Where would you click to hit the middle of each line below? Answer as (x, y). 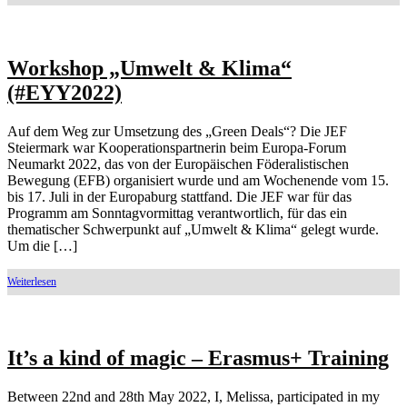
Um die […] (42, 245)
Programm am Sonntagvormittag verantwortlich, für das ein (177, 213)
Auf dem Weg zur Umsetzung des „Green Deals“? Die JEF (177, 131)
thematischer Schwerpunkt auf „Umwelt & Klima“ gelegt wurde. (193, 229)
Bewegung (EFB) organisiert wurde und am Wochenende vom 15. (198, 180)
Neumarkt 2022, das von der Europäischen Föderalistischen (178, 164)
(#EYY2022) (65, 92)
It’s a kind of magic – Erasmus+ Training (198, 357)
